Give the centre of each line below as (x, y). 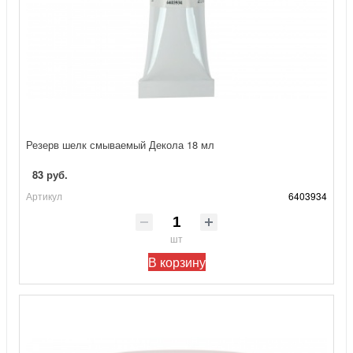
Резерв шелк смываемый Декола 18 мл (120, 144)
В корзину (176, 262)
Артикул (44, 195)
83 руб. (50, 174)
